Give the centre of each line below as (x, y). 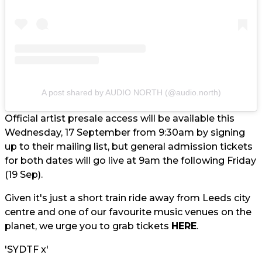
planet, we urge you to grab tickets (88, 226)
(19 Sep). (24, 175)
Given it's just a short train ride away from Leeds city (127, 198)
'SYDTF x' (27, 249)
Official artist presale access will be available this (120, 118)
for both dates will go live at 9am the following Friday (130, 161)
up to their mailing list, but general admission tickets (129, 146)
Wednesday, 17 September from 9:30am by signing (125, 132)
